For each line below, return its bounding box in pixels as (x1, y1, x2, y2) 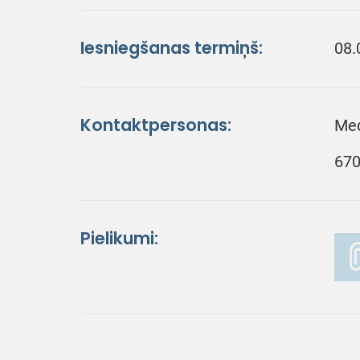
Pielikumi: (80, 227, 158, 249)
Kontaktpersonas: (80, 114, 231, 136)
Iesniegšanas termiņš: (80, 37, 263, 59)
